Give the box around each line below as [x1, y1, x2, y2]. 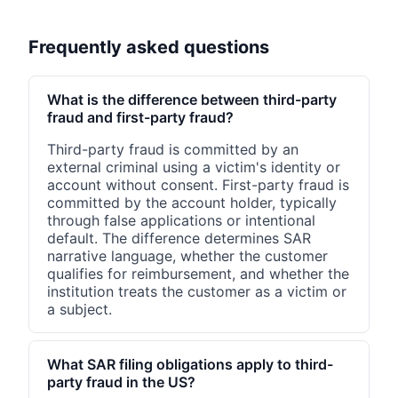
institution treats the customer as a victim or [47, 283, 346, 301]
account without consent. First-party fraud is [47, 176, 349, 195]
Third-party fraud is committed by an [47, 140, 298, 159]
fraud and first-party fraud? [47, 108, 234, 127]
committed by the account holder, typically [47, 194, 337, 212]
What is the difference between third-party [47, 91, 337, 109]
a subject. [47, 300, 112, 319]
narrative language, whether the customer [47, 247, 328, 266]
